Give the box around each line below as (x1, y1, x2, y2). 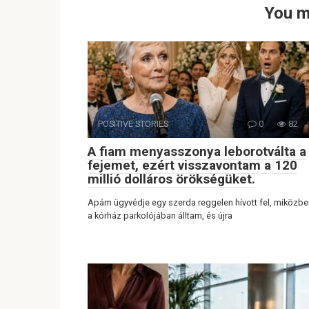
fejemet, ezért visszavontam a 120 (88, 157, 297, 173)
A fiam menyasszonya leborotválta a (88, 143, 306, 159)
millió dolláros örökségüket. (88, 170, 255, 187)
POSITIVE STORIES (98, 118, 168, 129)
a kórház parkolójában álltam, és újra (88, 210, 232, 221)
